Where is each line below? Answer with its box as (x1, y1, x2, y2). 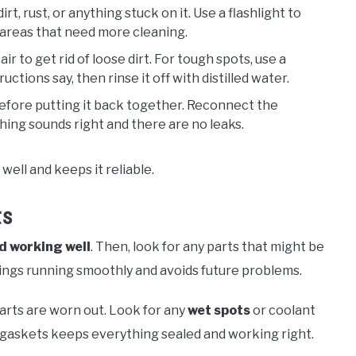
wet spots (188, 302, 250, 318)
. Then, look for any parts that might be (91, 238, 324, 254)
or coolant (250, 302, 315, 318)
